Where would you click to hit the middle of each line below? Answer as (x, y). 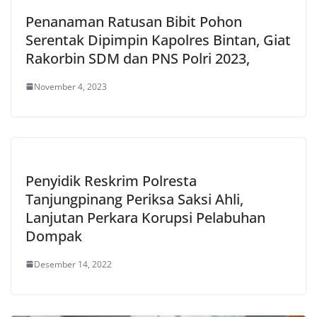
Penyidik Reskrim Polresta (111, 180)
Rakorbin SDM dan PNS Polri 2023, (138, 58)
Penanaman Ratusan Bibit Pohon (134, 21)
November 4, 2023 (70, 86)
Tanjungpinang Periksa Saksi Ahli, (134, 199)
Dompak (54, 236)
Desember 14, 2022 (73, 264)
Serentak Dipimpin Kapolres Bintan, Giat (158, 40)
